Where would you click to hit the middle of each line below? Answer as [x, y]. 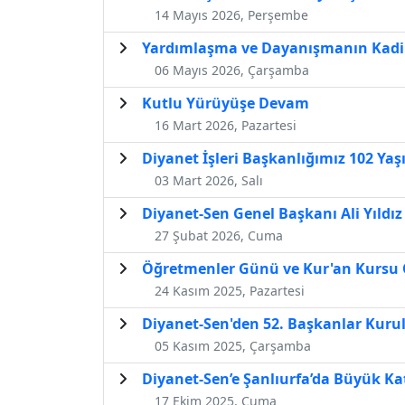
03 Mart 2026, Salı [209, 180]
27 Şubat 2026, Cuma [219, 235]
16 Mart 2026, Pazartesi [226, 125]
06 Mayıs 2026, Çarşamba [232, 70]
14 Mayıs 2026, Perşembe [231, 14]
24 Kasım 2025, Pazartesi [230, 290]
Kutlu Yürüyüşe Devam [226, 103]
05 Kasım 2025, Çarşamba [233, 345]
